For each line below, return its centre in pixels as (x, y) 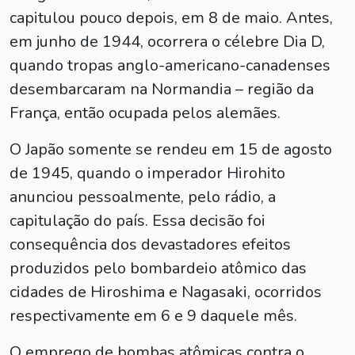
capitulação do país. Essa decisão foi (137, 221)
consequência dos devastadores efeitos (150, 244)
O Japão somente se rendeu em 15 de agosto (171, 149)
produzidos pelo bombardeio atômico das (158, 268)
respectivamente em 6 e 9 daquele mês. (153, 316)
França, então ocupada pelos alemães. (145, 113)
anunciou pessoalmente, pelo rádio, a (143, 197)
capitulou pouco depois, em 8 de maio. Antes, (171, 18)
